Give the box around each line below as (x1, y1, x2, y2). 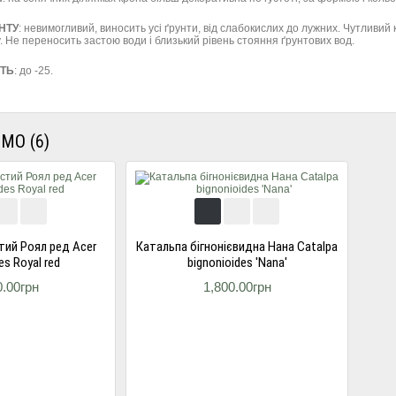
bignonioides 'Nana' (187, 255, 287, 270)
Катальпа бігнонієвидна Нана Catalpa (136, 239, 338, 255)
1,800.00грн (202, 279, 271, 294)
